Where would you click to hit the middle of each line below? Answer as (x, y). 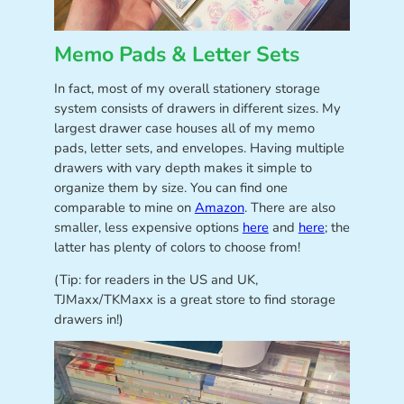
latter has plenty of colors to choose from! (177, 248)
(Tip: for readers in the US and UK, (156, 279)
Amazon (219, 208)
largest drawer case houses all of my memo (184, 129)
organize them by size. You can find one (170, 188)
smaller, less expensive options (148, 228)
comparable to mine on (124, 208)
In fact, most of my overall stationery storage (187, 89)
